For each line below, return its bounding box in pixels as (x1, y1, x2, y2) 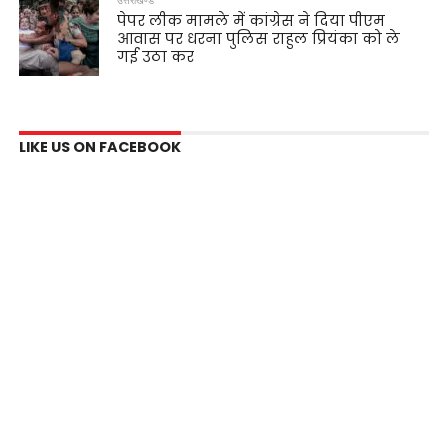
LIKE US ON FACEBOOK (18, 136, 181, 157)
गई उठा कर (117, 46, 195, 67)
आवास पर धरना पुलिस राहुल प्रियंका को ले (117, 28, 401, 49)
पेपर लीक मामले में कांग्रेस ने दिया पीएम (117, 10, 386, 31)
